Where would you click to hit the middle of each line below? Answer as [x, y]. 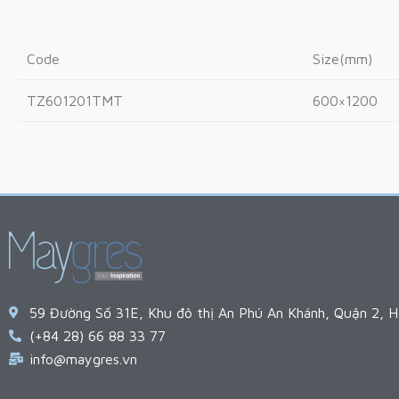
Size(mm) [342, 58]
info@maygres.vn [83, 359]
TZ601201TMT [75, 100]
